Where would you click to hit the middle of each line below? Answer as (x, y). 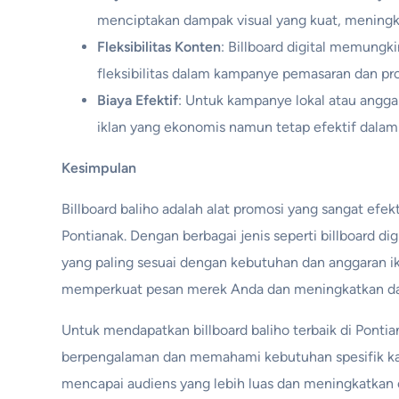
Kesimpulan (99, 167)
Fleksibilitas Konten (159, 46)
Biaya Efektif (138, 100)
